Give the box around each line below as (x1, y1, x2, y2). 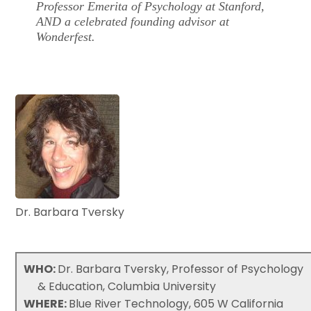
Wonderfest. (36, 29, 96, 44)
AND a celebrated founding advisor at (36, 14, 230, 28)
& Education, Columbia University (37, 278, 217, 294)
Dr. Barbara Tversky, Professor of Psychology (58, 260, 304, 277)
